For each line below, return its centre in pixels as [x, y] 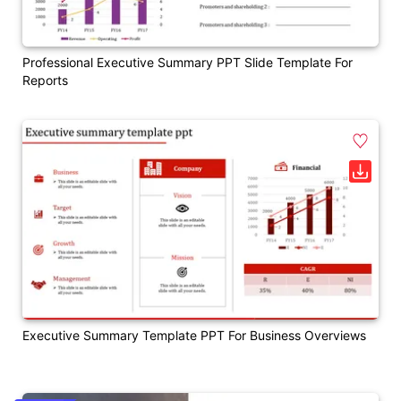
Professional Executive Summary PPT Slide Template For [188, 62]
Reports [45, 80]
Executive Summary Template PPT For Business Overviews [194, 336]
